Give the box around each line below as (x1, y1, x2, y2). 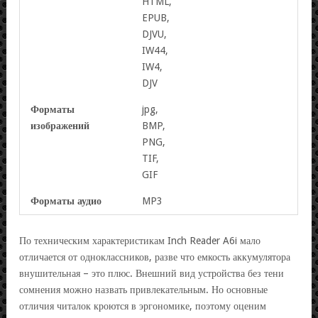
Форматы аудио (31, 194, 102, 207)
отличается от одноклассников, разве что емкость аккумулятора (19, 251, 290, 263)
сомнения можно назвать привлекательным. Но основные (19, 283, 268, 295)
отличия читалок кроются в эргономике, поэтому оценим (19, 300, 266, 312)
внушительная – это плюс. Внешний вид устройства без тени (19, 267, 284, 279)
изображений (31, 119, 90, 131)
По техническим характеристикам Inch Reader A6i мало (19, 234, 261, 246)
